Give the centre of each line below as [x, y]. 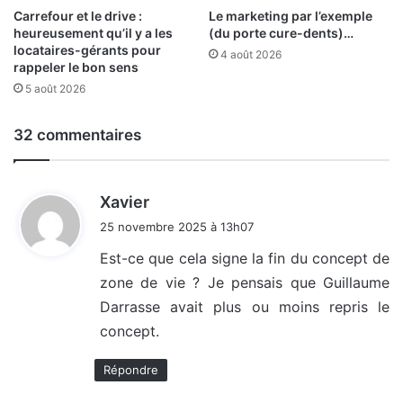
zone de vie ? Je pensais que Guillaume [245, 283]
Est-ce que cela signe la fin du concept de [245, 259]
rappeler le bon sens [76, 67]
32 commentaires [77, 135]
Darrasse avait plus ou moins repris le [245, 307]
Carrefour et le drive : [78, 16]
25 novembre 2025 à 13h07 [177, 227]
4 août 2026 [251, 55]
